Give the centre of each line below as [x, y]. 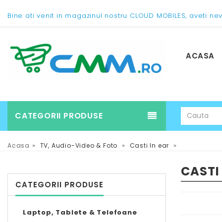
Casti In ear [149, 145]
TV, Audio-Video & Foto [80, 145]
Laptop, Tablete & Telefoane [80, 212]
